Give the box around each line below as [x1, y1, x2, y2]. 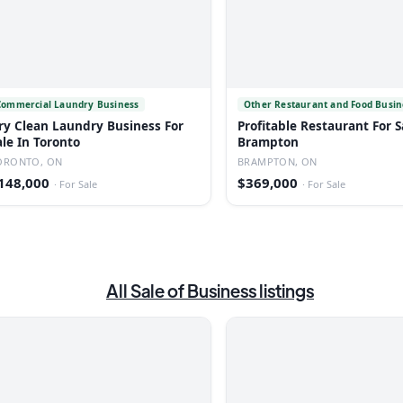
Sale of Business [130, 279, 256, 301]
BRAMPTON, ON [237, 155, 318, 168]
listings [256, 279, 314, 301]
